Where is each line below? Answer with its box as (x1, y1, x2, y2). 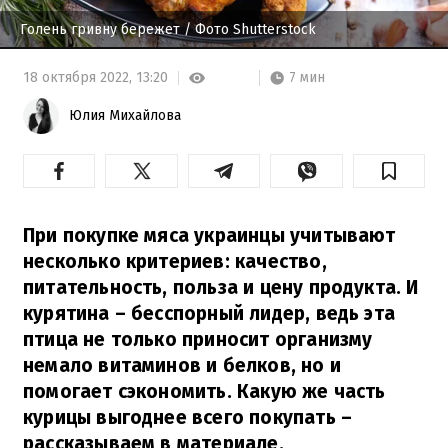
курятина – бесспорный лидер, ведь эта (23, 301, 396, 325)
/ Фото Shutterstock (180, 21, 316, 39)
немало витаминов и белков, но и (23, 353, 341, 377)
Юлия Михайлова (69, 106, 181, 124)
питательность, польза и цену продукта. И (23, 275, 419, 299)
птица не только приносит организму (23, 327, 373, 351)
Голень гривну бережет (20, 21, 180, 39)
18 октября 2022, (23, 69, 136, 87)
